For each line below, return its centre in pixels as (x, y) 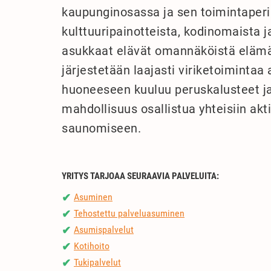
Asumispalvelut (104, 229)
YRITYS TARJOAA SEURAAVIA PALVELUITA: (140, 176)
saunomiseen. (101, 128)
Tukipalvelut (97, 262)
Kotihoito (92, 246)
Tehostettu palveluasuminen (129, 213)
